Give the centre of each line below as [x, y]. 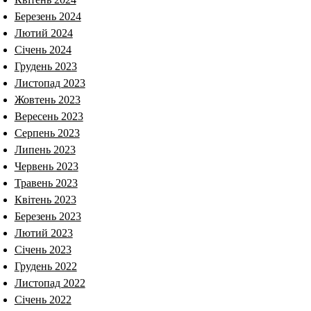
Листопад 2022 [50, 283]
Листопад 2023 [50, 83]
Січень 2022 [43, 299]
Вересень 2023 [49, 116]
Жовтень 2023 [47, 99]
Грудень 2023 [45, 66]
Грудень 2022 [45, 266]
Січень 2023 [43, 249]
